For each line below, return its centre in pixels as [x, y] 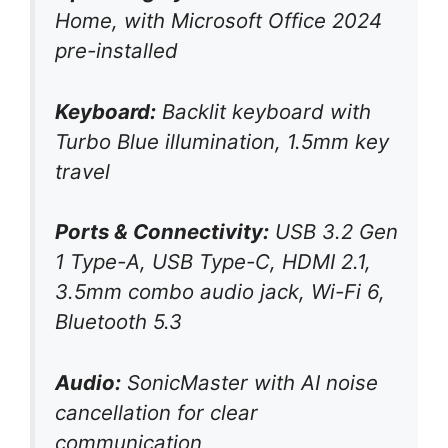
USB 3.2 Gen [333, 232]
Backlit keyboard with [263, 111]
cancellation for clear [156, 413]
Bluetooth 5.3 [118, 322]
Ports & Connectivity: [162, 232]
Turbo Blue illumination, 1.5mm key [222, 141]
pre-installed [116, 51]
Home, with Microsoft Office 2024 [218, 21]
